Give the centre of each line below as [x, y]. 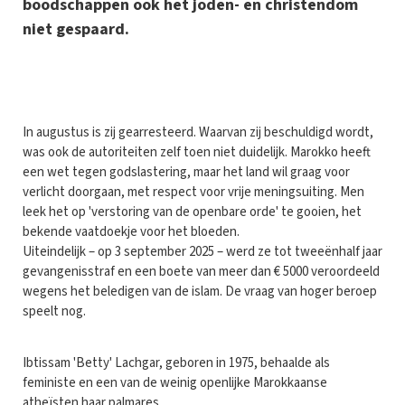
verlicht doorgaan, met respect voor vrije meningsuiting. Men [193, 192]
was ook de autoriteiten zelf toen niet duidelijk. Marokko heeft [197, 152]
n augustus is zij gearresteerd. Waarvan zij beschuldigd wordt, [200, 132]
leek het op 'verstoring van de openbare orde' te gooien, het [192, 212]
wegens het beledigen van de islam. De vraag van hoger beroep [200, 291]
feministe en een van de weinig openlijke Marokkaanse [175, 382]
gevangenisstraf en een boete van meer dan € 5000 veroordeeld [201, 271]
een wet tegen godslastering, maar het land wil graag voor [186, 172]
